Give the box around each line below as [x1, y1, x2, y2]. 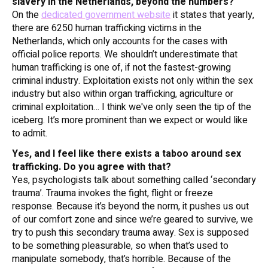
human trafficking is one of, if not [12, 60, 148, 75]
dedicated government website [41, 8, 170, 23]
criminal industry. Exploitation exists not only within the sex [12, 74, 253, 89]
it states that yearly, [170, 8, 254, 23]
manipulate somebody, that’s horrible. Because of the [12, 252, 231, 267]
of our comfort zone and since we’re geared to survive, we [12, 212, 253, 227]
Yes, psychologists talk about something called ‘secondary [12, 173, 256, 188]
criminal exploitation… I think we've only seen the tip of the [12, 100, 251, 115]
